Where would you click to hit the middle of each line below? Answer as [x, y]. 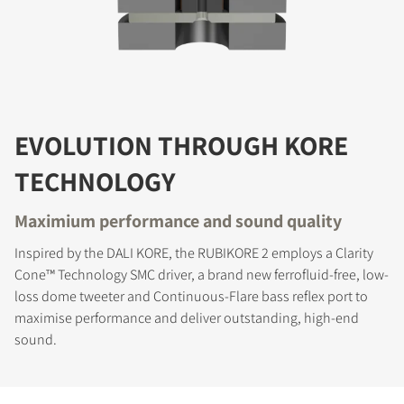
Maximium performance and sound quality [178, 220]
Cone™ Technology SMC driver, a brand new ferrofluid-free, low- [202, 274]
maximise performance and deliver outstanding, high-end [187, 317]
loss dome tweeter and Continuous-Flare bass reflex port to [191, 296]
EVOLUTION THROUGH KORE [181, 145]
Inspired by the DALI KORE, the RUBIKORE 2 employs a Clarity [194, 252]
